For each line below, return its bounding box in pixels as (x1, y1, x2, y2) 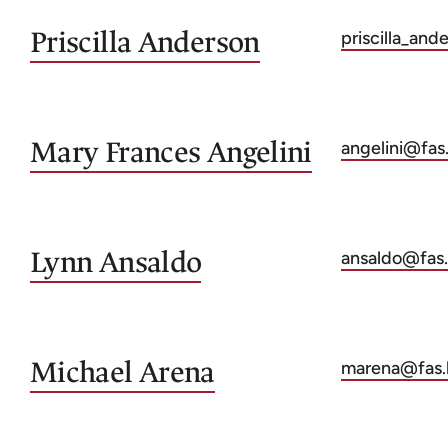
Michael (30, 354, 133, 391)
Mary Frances (30, 134, 201, 171)
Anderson (137, 24, 260, 61)
